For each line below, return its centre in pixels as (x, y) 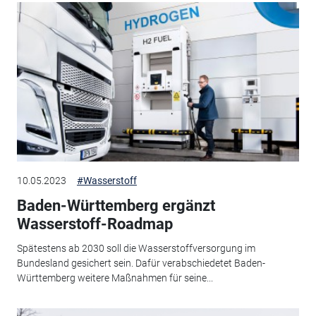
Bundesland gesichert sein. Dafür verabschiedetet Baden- (141, 263)
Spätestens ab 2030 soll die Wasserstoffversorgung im (136, 248)
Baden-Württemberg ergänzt (116, 206)
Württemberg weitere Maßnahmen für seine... (115, 278)
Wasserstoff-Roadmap (95, 224)
